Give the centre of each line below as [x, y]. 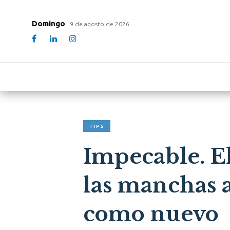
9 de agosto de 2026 [100, 24]
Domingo [50, 23]
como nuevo [151, 214]
